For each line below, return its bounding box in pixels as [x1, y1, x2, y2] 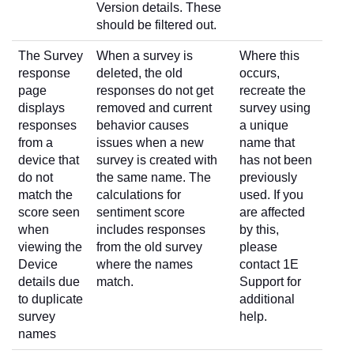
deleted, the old [96, 66, 183, 80]
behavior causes [96, 118, 189, 132]
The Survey [18, 48, 83, 62]
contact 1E [239, 257, 299, 271]
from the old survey [96, 239, 202, 254]
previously [239, 170, 297, 184]
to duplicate [18, 292, 83, 306]
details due [18, 274, 80, 288]
